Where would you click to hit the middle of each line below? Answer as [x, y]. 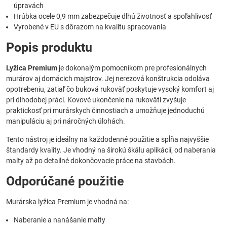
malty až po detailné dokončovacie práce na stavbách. [91, 160]
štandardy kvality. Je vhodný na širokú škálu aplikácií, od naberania [111, 150]
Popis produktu [49, 47]
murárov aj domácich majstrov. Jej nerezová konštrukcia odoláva [108, 78]
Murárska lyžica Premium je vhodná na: [67, 201]
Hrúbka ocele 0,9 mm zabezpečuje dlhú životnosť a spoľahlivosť [113, 16]
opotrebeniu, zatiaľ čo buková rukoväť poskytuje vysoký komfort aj [110, 89]
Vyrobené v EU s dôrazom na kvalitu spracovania [90, 27]
